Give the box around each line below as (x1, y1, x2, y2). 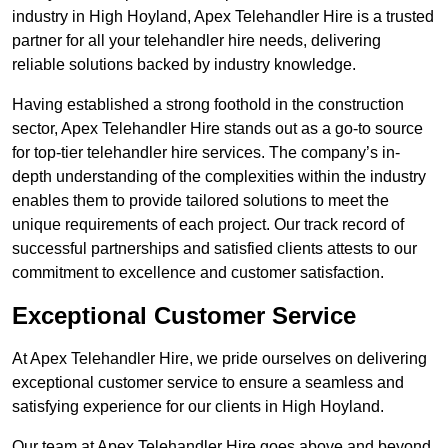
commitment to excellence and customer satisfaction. (12, 264, 384, 282)
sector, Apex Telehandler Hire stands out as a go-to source (12, 120, 423, 138)
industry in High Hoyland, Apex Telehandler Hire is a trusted (12, 8, 434, 26)
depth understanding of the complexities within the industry (12, 168, 426, 186)
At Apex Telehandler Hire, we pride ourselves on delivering (12, 350, 427, 368)
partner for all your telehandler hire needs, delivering (12, 32, 381, 50)
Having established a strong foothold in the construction (12, 96, 404, 114)
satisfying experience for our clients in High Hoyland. (12, 398, 384, 416)
